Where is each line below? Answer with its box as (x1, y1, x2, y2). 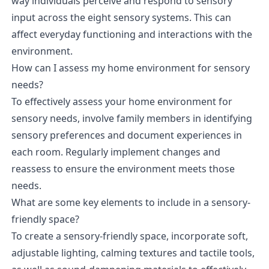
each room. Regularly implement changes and (11, 145, 220, 159)
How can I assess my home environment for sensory (11, 61, 250, 74)
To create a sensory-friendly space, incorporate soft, (11, 229, 248, 243)
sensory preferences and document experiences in (11, 128, 242, 142)
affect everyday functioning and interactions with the (11, 27, 252, 41)
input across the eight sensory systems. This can (11, 10, 231, 24)
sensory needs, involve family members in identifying (11, 111, 252, 125)
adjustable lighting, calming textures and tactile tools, (11, 246, 255, 259)
